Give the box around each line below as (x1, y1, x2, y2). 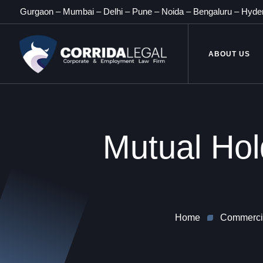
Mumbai (63, 6, 94, 16)
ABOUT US (208, 50, 250, 58)
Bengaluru (193, 6, 232, 16)
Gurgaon (20, 6, 53, 16)
